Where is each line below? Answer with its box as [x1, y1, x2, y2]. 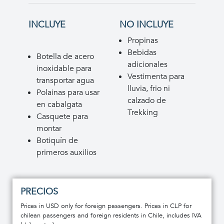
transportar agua [36, 74, 94, 86]
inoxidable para [36, 62, 91, 74]
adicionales [127, 58, 167, 70]
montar [36, 122, 61, 134]
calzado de [127, 94, 166, 106]
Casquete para [36, 110, 88, 122]
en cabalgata [36, 98, 82, 110]
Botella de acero [36, 50, 94, 62]
